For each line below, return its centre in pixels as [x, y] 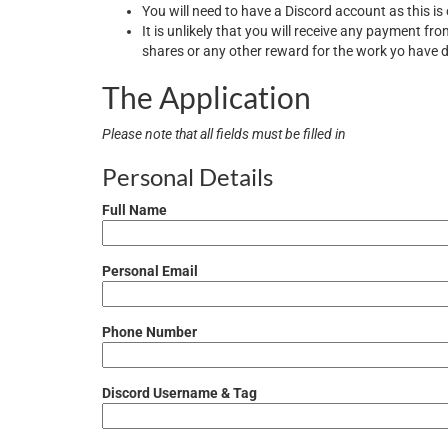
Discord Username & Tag [179, 393]
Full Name [134, 210]
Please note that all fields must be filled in [224, 134]
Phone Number [149, 332]
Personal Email [150, 271]
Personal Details [187, 176]
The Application [206, 97]
